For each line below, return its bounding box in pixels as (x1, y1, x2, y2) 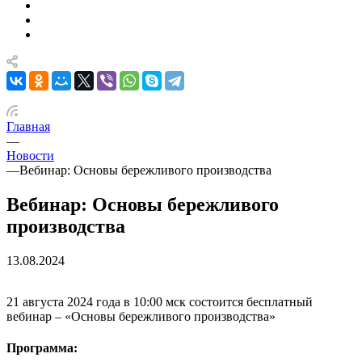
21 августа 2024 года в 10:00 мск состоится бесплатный (6, 294, 313, 309)
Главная (6, 120, 50, 133)
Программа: (6, 341, 78, 356)
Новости (6, 149, 54, 162)
